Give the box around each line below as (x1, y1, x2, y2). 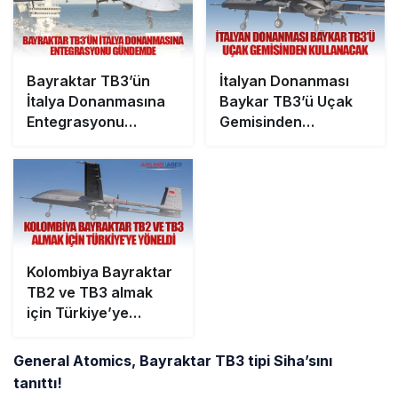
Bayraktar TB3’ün (27, 72, 150, 91)
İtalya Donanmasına (27, 92, 165, 111)
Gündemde (27, 133, 103, 152)
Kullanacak (219, 133, 297, 152)
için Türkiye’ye (27, 303, 129, 322)
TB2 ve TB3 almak (27, 283, 153, 301)
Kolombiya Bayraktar (27, 262, 172, 281)
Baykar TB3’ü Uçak (219, 92, 353, 111)
